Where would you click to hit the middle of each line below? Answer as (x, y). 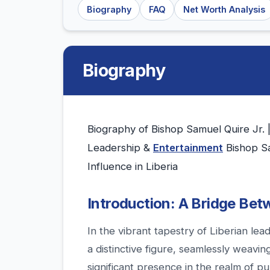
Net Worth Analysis (224, 9)
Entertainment (188, 148)
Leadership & (120, 148)
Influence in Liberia (133, 167)
